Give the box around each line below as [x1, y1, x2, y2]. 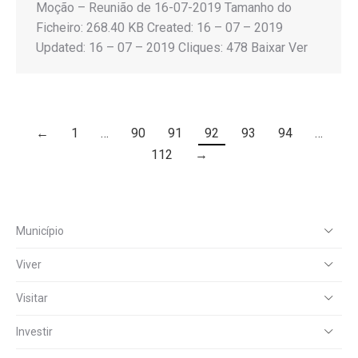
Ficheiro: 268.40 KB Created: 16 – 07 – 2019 [36, 19, 283, 35]
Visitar [16, 291, 48, 304]
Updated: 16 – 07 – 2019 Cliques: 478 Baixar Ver [36, 39, 308, 55]
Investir [16, 324, 53, 338]
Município [16, 224, 64, 237]
